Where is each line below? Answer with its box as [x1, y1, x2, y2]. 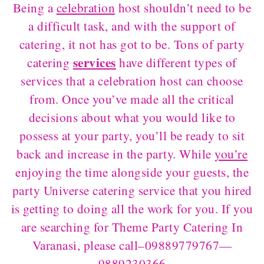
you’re [214, 145, 247, 162]
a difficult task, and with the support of [28, 17, 236, 34]
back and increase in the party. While [16, 145, 214, 162]
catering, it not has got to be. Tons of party [19, 35, 245, 52]
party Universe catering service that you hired [12, 181, 252, 199]
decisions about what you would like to [28, 108, 236, 126]
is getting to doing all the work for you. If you [11, 200, 253, 217]
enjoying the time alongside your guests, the [15, 163, 249, 180]
